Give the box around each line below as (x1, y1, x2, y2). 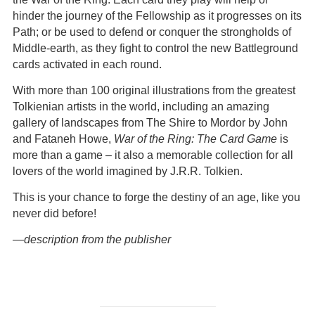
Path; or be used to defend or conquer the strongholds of (13, 26, 291, 38)
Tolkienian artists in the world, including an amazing (13, 101, 269, 112)
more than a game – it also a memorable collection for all (13, 149, 293, 161)
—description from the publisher (13, 233, 171, 245)
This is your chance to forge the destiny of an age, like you (13, 191, 300, 203)
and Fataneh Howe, (13, 133, 114, 145)
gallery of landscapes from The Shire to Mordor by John (13, 117, 288, 129)
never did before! (13, 207, 96, 219)
